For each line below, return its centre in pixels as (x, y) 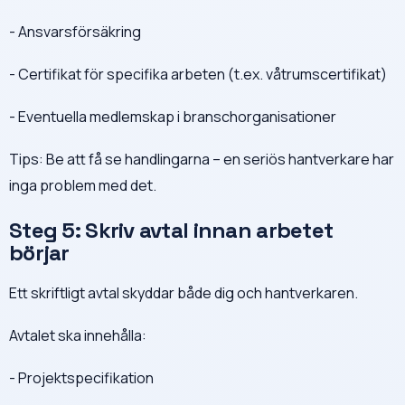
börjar (39, 252)
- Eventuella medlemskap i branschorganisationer (173, 116)
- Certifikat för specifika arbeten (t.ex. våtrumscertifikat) (198, 74)
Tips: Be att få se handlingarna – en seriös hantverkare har (202, 159)
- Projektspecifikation (81, 377)
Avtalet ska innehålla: (78, 335)
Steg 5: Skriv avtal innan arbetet (171, 230)
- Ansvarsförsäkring (75, 31)
